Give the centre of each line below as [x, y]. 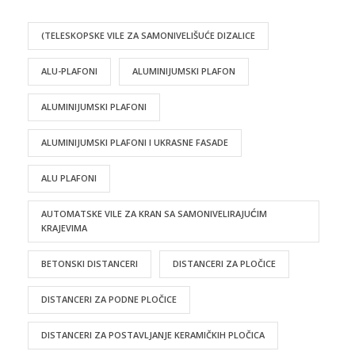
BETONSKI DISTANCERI [90, 264]
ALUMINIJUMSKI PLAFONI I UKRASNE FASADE [135, 143]
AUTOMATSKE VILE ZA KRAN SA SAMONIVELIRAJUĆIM [154, 214]
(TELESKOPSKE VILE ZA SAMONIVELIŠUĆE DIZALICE [148, 36]
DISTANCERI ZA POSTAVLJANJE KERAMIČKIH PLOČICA [153, 335]
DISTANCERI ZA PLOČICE [224, 264]
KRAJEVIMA [64, 228]
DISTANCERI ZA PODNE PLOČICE [109, 300]
